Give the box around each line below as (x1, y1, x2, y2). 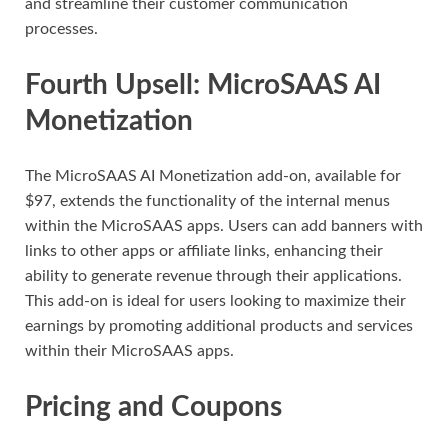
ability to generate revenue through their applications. (25, 268, 402, 285)
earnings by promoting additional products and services (25, 318, 413, 335)
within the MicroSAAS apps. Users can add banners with (25, 218, 423, 235)
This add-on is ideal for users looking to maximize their (25, 293, 406, 310)
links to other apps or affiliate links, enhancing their (25, 243, 383, 260)
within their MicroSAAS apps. (25, 343, 234, 360)
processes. (25, 20, 98, 37)
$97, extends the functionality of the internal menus (25, 193, 390, 210)
